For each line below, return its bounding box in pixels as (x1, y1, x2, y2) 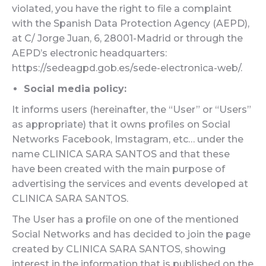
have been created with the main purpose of (12, 163, 225, 175)
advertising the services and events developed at (12, 178, 248, 189)
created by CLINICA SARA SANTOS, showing (12, 243, 226, 255)
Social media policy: (24, 83, 126, 94)
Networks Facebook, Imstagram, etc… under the (12, 134, 243, 145)
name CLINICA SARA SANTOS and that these (12, 148, 230, 160)
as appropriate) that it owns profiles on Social (12, 119, 230, 130)
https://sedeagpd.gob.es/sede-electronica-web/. (12, 62, 242, 74)
